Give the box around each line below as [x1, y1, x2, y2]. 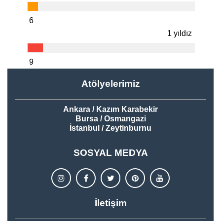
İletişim [94, 198, 127, 208]
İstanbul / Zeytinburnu [70, 124, 151, 132]
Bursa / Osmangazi [75, 114, 146, 123]
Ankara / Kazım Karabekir [63, 105, 158, 113]
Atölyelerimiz [81, 78, 140, 89]
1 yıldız [167, 29, 192, 37]
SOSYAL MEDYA [73, 147, 148, 158]
